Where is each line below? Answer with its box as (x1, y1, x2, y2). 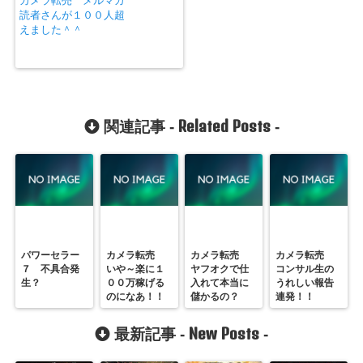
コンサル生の (275, 263, 334, 275)
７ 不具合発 (21, 263, 80, 275)
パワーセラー (21, 250, 80, 262)
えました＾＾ (19, 23, 83, 36)
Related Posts (177, 117, 271, 136)
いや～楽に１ (105, 263, 164, 275)
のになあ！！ (105, 291, 164, 303)
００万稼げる (105, 277, 164, 289)
